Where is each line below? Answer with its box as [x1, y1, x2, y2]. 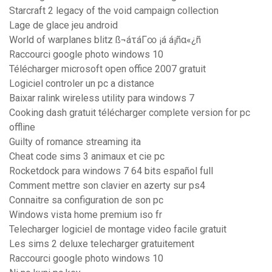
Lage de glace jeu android [9, 19, 118, 32]
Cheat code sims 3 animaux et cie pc [9, 151, 165, 163]
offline [9, 121, 35, 134]
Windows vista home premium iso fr [9, 209, 162, 221]
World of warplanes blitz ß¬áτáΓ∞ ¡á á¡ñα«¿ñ [9, 34, 201, 46]
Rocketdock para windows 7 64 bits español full [9, 165, 213, 177]
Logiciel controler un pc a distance [9, 78, 154, 90]
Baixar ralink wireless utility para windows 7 [9, 92, 194, 104]
